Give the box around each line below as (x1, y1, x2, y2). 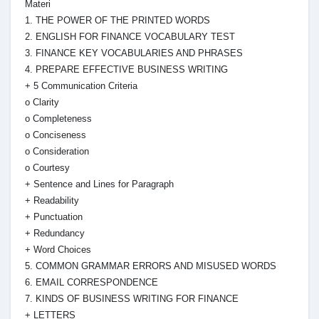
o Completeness (25, 113, 92, 124)
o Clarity (25, 96, 59, 108)
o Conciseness (25, 129, 86, 140)
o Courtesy (25, 162, 70, 173)
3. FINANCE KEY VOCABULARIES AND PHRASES (25, 47, 243, 58)
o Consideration (25, 145, 89, 157)
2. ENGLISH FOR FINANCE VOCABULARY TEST (25, 31, 235, 42)
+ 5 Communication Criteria (25, 80, 137, 91)
